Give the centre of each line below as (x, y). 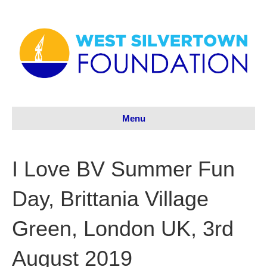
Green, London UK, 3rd (123, 229)
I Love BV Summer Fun (123, 169)
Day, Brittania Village (110, 199)
